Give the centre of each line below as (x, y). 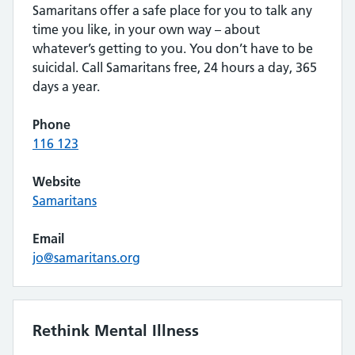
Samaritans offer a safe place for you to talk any (172, 10)
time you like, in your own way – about (146, 29)
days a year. (66, 86)
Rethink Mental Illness (116, 330)
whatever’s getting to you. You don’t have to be (173, 48)
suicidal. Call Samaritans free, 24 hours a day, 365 (175, 67)
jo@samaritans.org (86, 258)
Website (57, 181)
